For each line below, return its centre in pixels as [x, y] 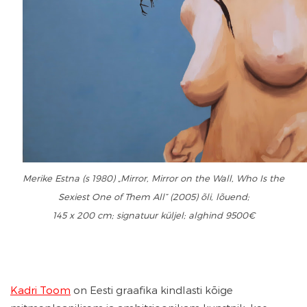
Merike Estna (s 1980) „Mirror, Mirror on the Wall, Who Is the [153, 179]
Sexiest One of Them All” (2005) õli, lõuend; [153, 197]
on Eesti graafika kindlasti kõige [152, 290]
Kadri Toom [40, 290]
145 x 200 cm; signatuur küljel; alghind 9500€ [153, 216]
